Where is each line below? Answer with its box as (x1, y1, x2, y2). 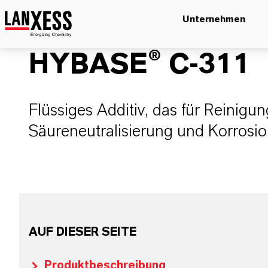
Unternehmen (182, 14, 245, 24)
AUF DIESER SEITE (29, 226, 136, 238)
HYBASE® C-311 (29, 50, 250, 79)
